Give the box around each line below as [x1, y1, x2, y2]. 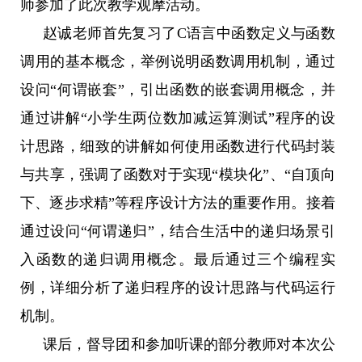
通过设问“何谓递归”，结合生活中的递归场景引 [20, 223, 335, 239]
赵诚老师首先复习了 [43, 25, 177, 41]
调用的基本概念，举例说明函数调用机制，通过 [20, 53, 335, 69]
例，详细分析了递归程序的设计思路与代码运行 [20, 280, 335, 296]
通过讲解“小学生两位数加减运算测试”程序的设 [20, 110, 335, 126]
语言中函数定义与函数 [186, 25, 335, 41]
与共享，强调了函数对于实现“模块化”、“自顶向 [20, 166, 335, 183]
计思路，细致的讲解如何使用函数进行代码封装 [20, 138, 335, 154]
